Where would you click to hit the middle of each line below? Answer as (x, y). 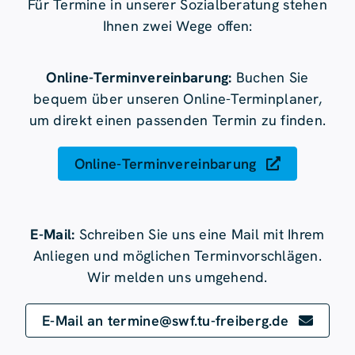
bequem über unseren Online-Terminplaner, (177, 98)
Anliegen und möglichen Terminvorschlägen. (177, 255)
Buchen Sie (270, 77)
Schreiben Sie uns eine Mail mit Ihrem (200, 234)
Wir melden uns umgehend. (177, 277)
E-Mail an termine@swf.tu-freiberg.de (165, 320)
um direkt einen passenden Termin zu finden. (177, 120)
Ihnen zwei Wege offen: (177, 25)
